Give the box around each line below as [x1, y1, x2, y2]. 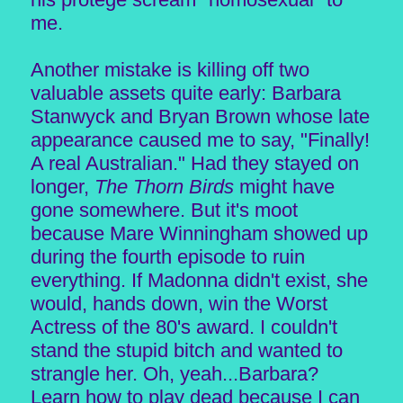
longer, [30, 175, 94, 198]
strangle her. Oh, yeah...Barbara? [30, 362, 318, 385]
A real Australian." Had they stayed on [30, 151, 359, 175]
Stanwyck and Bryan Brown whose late [30, 104, 370, 128]
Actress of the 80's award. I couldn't [30, 315, 337, 338]
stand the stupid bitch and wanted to [30, 338, 343, 362]
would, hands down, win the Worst [30, 291, 327, 315]
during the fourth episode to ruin [30, 245, 305, 268]
